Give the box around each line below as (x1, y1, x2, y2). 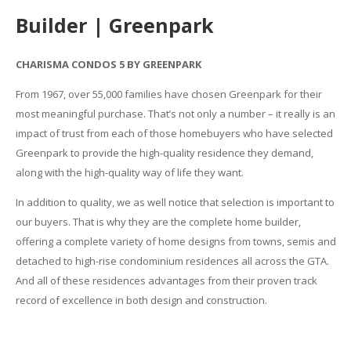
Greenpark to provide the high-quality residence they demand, (15, 145, 313, 160)
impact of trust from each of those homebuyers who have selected (15, 125, 333, 140)
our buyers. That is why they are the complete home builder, (15, 214, 301, 229)
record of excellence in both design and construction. (15, 292, 267, 307)
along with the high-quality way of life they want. (15, 165, 244, 179)
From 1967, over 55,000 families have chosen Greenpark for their (15, 86, 322, 101)
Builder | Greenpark (15, 12, 214, 39)
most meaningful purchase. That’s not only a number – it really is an (15, 106, 335, 121)
